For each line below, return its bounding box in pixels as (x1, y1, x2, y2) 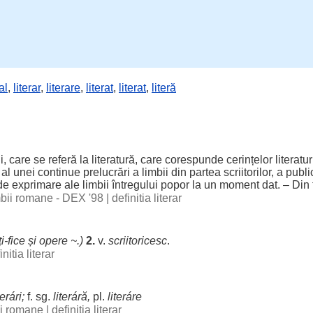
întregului (112, 179, 158, 191)
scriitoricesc (108, 235, 167, 247)
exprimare (12, 179, 61, 191)
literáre (108, 291, 142, 303)
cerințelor (226, 154, 272, 166)
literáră (53, 291, 87, 303)
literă (152, 82, 176, 94)
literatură (92, 154, 135, 166)
